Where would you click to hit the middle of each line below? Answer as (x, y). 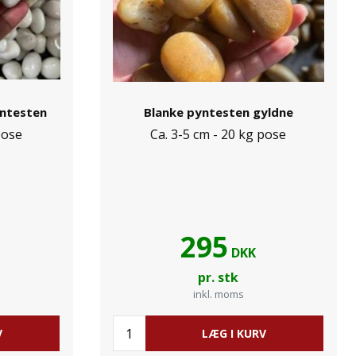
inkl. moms (218, 294)
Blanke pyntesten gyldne (218, 112)
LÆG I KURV (234, 333)
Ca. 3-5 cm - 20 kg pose (219, 134)
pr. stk (219, 277)
